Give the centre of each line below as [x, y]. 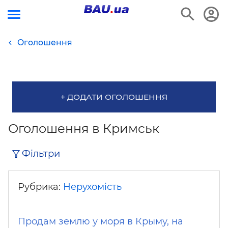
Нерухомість [92, 187]
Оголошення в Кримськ [84, 129]
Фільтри [41, 154]
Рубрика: [40, 187]
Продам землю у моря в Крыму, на [101, 221]
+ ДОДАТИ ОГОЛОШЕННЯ [114, 97]
